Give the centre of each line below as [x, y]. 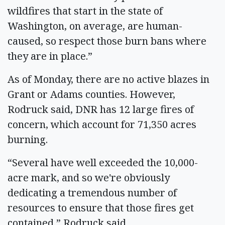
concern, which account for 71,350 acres [102, 124]
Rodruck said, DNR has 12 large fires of [101, 109]
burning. [30, 139]
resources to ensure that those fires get [101, 207]
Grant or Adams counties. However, [91, 94]
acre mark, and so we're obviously [89, 177]
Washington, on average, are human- [95, 26]
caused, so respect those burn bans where [107, 41]
